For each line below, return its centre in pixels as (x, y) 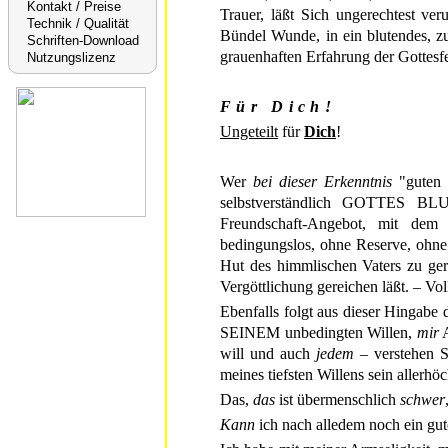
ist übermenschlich (337, 400)
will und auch (268, 354)
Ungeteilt (249, 132)
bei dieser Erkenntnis (322, 182)
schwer (422, 400)
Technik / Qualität (78, 23)
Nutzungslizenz (71, 57)
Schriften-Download (83, 40)
